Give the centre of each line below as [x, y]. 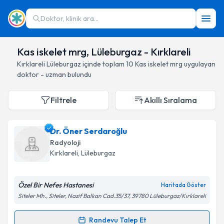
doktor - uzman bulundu [54, 74]
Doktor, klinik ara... [69, 18]
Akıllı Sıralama [170, 100]
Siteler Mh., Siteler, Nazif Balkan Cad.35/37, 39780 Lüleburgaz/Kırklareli [112, 196]
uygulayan [199, 64]
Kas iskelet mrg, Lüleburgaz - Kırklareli [104, 52]
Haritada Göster [183, 185]
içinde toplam [103, 64]
